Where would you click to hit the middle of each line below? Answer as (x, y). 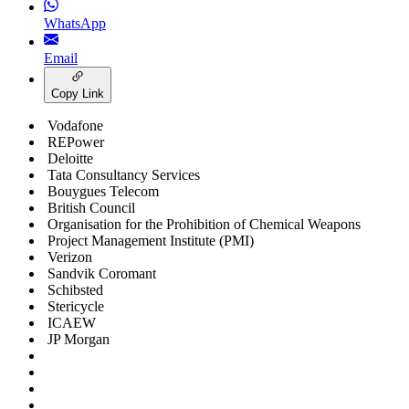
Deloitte (70, 159)
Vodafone (75, 126)
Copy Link (78, 94)
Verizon (70, 257)
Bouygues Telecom (103, 192)
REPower (76, 142)
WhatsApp (75, 24)
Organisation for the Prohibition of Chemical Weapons (204, 225)
